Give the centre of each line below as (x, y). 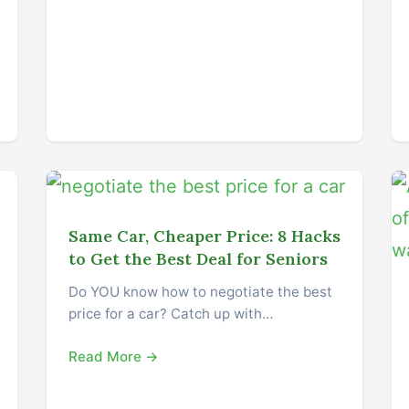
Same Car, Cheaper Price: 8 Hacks (204, 236)
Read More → (113, 356)
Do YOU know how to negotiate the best (200, 291)
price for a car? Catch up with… (170, 313)
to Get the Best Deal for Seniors (198, 258)
